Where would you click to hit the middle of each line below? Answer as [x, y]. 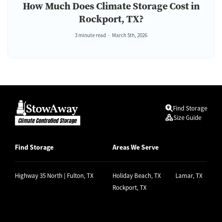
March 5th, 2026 [130, 35]
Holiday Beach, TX [137, 176]
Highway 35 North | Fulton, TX [54, 176]
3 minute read [90, 35]
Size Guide [187, 117]
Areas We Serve [136, 147]
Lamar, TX [189, 176]
